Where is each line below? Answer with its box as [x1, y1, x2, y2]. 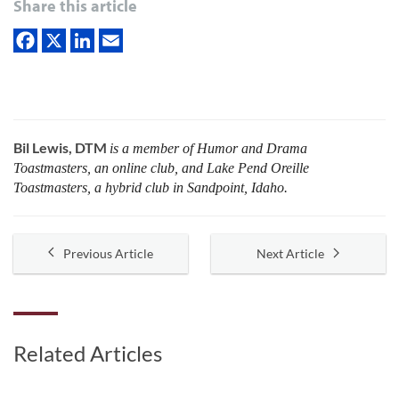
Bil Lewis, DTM [13, 138, 110, 156]
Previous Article [63, 245, 154, 261]
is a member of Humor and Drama [110, 140, 307, 156]
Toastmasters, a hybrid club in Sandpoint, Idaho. [13, 179, 288, 195]
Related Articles [13, 339, 162, 366]
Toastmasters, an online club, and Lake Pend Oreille [13, 159, 309, 175]
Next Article [256, 245, 325, 261]
